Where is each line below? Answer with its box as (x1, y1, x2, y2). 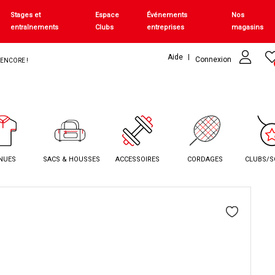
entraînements (10, 23, 59, 31)
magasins (231, 23, 264, 31)
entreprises (147, 23, 185, 31)
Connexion (195, 55, 233, 64)
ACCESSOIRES (115, 155, 160, 164)
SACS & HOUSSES (43, 155, 101, 164)
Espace (95, 11, 119, 19)
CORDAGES (187, 155, 223, 164)
